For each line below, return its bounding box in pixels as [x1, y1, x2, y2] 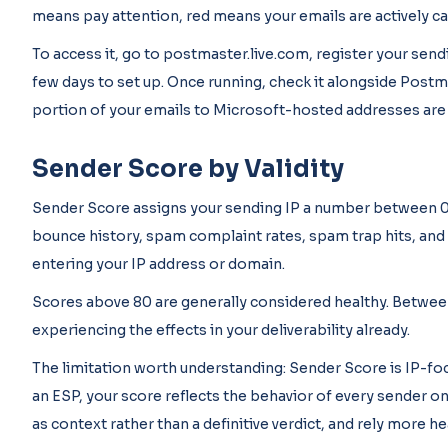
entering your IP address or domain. [32, 255, 285, 273]
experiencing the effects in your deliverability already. [32, 321, 410, 339]
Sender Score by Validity [32, 154, 344, 184]
